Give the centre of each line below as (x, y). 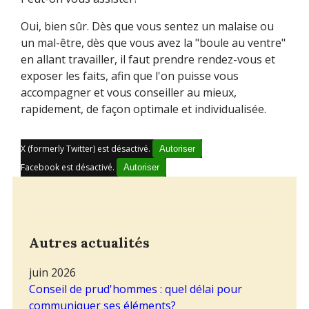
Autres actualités (89, 242)
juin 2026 (52, 272)
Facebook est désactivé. (68, 167)
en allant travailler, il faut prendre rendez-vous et (148, 59)
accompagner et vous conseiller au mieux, (128, 92)
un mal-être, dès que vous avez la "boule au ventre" (153, 43)
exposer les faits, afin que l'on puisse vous (129, 76)
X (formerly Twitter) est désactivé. (86, 149)
